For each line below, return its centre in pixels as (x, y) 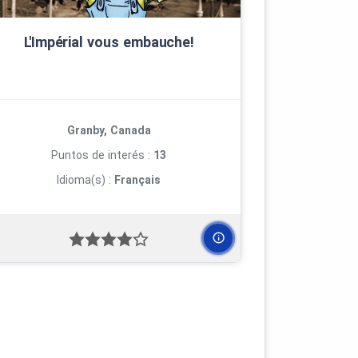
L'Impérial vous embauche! (109, 42)
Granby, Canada (109, 130)
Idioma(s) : (86, 179)
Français (137, 179)
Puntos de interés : (102, 155)
